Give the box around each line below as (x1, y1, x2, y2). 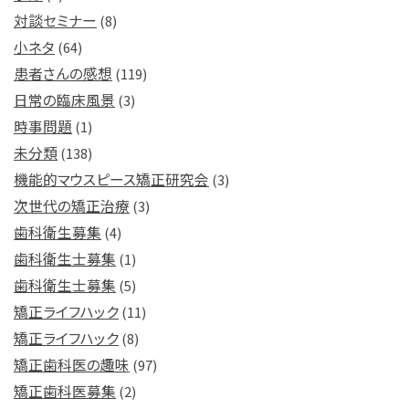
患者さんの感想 (14, 62, 112, 84)
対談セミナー (14, 9, 97, 31)
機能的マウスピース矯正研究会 (14, 168, 209, 190)
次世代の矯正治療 (14, 194, 130, 216)
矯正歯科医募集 (14, 380, 116, 402)
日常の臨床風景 (14, 89, 115, 110)
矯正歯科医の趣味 (14, 353, 130, 375)
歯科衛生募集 (14, 221, 101, 243)
